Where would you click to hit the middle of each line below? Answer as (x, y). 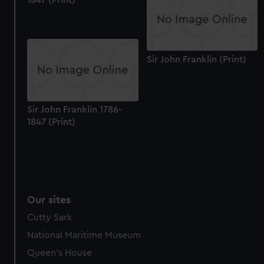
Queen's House (60, 253)
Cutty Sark (50, 217)
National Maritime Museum (84, 235)
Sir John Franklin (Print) (196, 59)
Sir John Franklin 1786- (75, 110)
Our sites (49, 199)
